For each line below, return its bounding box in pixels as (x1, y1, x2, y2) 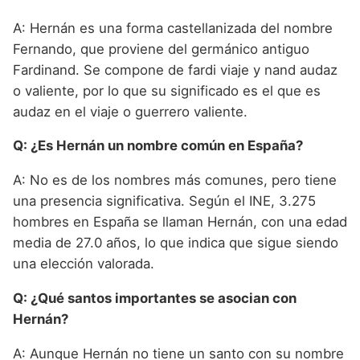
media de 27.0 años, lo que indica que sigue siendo (13, 235, 338, 252)
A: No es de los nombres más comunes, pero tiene (13, 172, 337, 189)
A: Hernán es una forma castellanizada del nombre (13, 19, 333, 36)
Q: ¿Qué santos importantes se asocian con (13, 290, 297, 307)
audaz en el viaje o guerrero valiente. (13, 103, 247, 120)
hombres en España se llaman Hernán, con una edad (13, 214, 347, 231)
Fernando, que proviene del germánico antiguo (13, 40, 309, 57)
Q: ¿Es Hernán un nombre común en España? (13, 137, 303, 154)
